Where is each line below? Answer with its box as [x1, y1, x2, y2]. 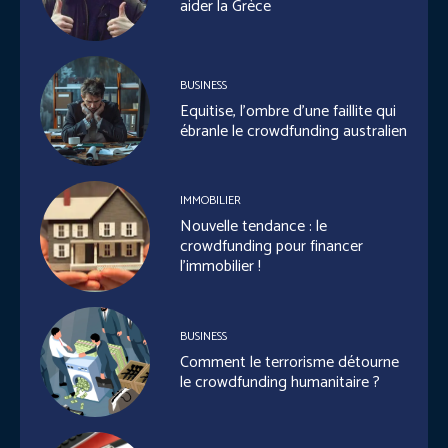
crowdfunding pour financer [180, 233, 364, 261]
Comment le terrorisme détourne [180, 348, 400, 376]
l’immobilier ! [180, 253, 262, 281]
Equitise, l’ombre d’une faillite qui [180, 97, 397, 125]
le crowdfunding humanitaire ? [180, 368, 381, 396]
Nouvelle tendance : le [180, 213, 328, 241]
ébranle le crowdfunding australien [180, 117, 408, 145]
